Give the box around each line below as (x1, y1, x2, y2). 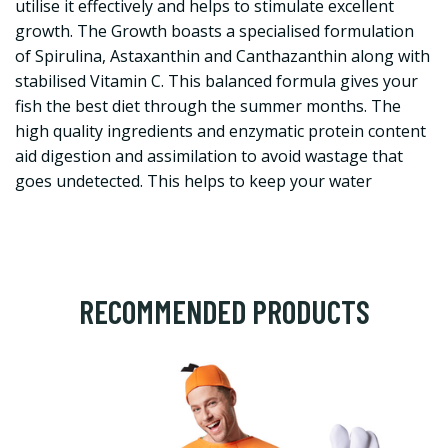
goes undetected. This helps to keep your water (15, 170, 372, 192)
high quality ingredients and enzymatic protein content (15, 120, 426, 142)
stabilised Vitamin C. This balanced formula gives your (15, 70, 418, 92)
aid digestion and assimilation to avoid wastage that (15, 145, 403, 167)
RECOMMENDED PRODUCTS (78, 292, 370, 330)
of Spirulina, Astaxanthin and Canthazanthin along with (15, 45, 430, 67)
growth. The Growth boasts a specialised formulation (15, 20, 414, 42)
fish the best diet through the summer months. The (15, 95, 401, 117)
